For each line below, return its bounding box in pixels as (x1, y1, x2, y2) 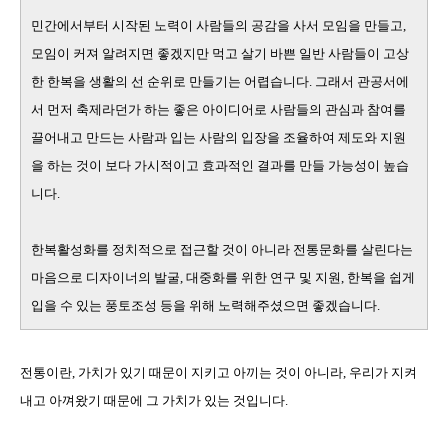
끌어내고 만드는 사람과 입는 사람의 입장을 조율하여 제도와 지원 (31, 129, 406, 145)
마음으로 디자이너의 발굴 (31, 269, 180, 285)
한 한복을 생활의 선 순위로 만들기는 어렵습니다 (31, 73, 309, 89)
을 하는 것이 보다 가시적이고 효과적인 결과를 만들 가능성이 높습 (31, 157, 409, 173)
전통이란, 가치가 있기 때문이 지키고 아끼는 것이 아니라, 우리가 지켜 (20, 364, 417, 380)
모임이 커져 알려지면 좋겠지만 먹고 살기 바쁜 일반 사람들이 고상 (31, 45, 409, 61)
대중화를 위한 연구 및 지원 (186, 269, 341, 285)
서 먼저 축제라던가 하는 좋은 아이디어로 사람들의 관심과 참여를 (31, 101, 406, 117)
